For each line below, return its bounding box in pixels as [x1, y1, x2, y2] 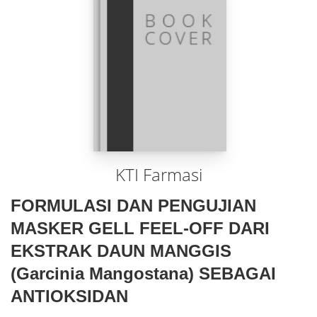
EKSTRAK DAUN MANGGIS [11, 241, 231, 260]
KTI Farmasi [115, 163, 202, 186]
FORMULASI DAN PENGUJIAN [11, 196, 256, 215]
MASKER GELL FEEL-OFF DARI [11, 219, 270, 238]
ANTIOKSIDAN [11, 287, 128, 306]
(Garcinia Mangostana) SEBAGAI [11, 264, 276, 283]
